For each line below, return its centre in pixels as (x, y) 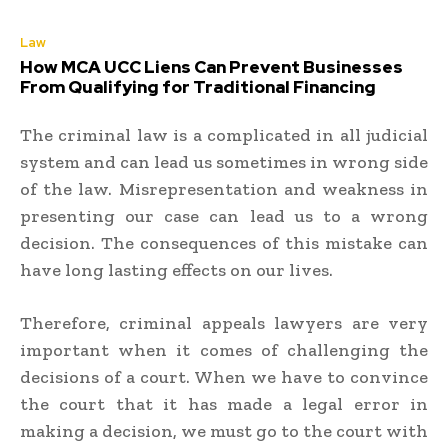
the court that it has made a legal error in (224, 403)
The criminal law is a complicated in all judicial (224, 134)
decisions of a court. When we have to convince (224, 376)
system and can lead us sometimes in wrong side (224, 161)
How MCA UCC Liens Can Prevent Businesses (211, 66)
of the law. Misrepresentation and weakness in (224, 188)
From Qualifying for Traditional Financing (198, 86)
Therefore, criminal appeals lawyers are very (224, 322)
